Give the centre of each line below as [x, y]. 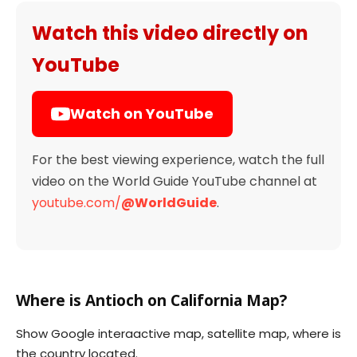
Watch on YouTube [142, 113]
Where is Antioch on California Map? [151, 300]
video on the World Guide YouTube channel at [175, 181]
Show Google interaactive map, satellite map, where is [178, 333]
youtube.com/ [76, 202]
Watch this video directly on [170, 33]
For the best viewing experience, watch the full [178, 159]
